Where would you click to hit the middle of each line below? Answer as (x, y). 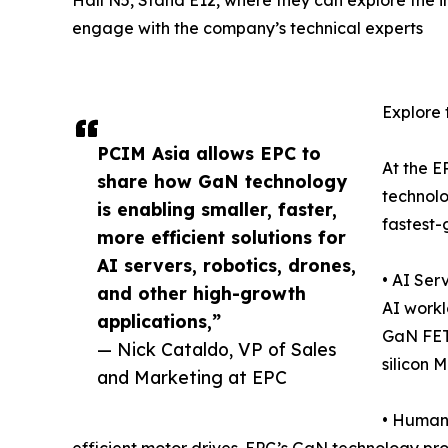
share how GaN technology (222, 180)
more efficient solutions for (221, 236)
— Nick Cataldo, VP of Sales (217, 348)
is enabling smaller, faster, (217, 208)
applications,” (159, 320)
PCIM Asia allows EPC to (209, 152)
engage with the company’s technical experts (247, 27)
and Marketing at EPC (192, 376)
